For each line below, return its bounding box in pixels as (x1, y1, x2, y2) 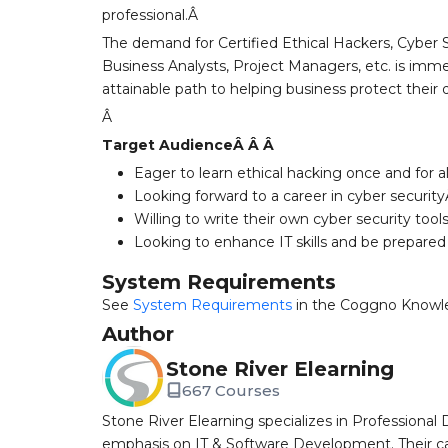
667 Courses (182, 380, 280, 400)
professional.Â (102, 6, 202, 24)
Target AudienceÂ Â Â (102, 136, 278, 154)
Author (102, 322, 174, 346)
